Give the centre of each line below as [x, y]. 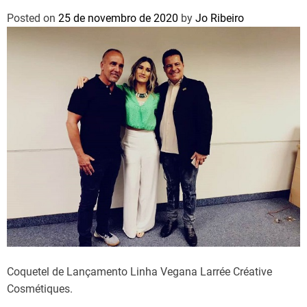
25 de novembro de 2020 [118, 18]
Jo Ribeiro [220, 18]
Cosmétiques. [40, 289]
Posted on [33, 18]
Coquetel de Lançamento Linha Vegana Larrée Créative [139, 272]
